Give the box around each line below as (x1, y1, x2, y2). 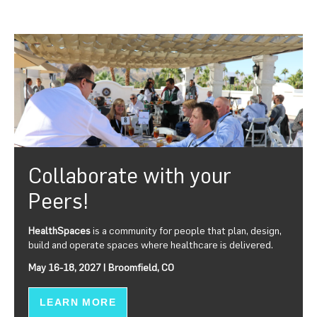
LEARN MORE (40, 296, 116, 309)
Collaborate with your (28, 163, 231, 188)
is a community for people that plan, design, (91, 225, 282, 237)
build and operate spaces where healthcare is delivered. (28, 239, 273, 251)
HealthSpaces (28, 225, 91, 237)
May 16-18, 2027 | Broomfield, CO (28, 262, 174, 274)
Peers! (28, 188, 88, 214)
